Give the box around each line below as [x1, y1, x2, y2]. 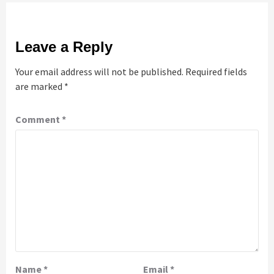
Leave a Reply [15, 39, 113, 56]
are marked [15, 80, 64, 93]
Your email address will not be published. [15, 65, 183, 78]
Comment [15, 113, 62, 126]
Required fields [185, 65, 247, 78]
